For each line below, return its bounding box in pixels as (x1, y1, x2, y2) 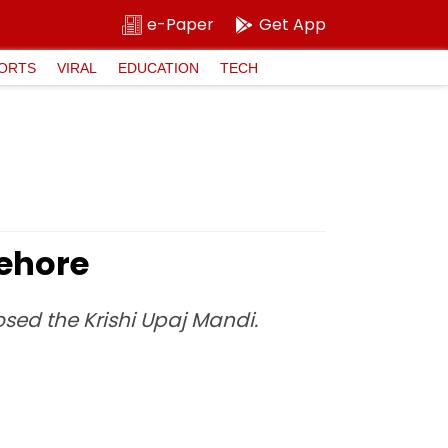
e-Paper (147, 13, 214, 36)
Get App (259, 13, 326, 36)
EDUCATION (118, 59, 199, 76)
